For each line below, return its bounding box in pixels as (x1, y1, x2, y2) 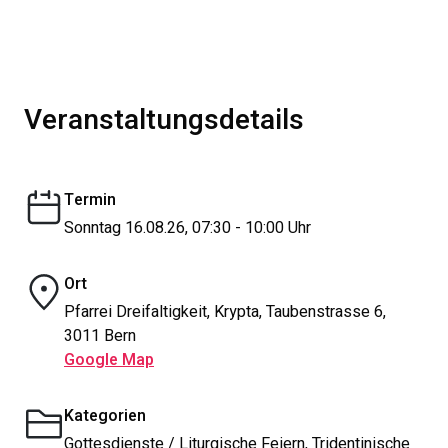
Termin (64, 188, 116, 212)
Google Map (64, 348, 154, 372)
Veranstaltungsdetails (24, 100, 304, 141)
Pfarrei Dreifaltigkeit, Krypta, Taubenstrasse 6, (64, 300, 386, 324)
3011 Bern (64, 324, 136, 348)
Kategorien (64, 404, 146, 428)
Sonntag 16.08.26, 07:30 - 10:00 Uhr (64, 216, 311, 240)
